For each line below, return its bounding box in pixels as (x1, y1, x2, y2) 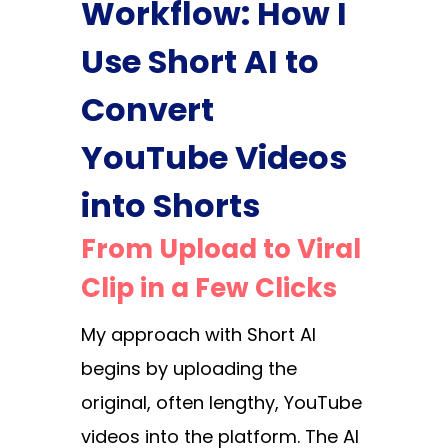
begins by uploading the (80, 356, 297, 382)
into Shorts (80, 183, 260, 229)
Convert (80, 87, 214, 133)
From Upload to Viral (80, 231, 361, 268)
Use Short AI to (80, 39, 319, 85)
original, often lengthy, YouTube (80, 390, 362, 416)
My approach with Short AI (80, 322, 316, 348)
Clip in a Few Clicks (80, 270, 337, 307)
